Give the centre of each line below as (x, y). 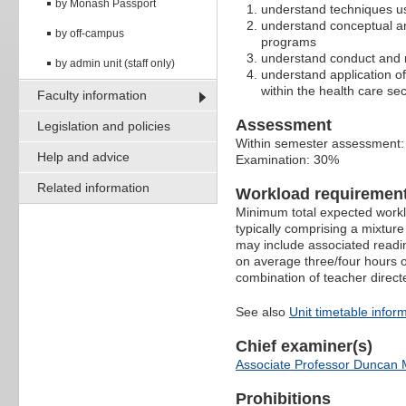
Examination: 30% (287, 160)
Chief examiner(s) (304, 347)
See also (262, 312)
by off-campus (90, 33)
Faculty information (92, 95)
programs (289, 42)
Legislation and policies (104, 126)
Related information (93, 187)
